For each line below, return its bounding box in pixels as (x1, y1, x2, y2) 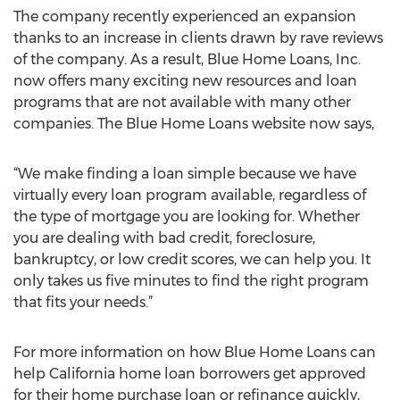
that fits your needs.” (13, 294, 153, 311)
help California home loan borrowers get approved (13, 365, 366, 382)
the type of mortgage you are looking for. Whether (13, 208, 360, 225)
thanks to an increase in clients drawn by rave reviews (13, 29, 383, 46)
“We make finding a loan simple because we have (13, 165, 356, 182)
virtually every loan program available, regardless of (13, 187, 366, 204)
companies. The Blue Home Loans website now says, (13, 115, 374, 132)
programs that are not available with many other (13, 94, 351, 111)
